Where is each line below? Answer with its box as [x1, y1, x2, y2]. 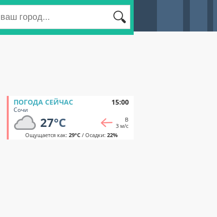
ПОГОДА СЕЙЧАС [14, 97, 73, 107]
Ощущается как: [25, 131, 69, 139]
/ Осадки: [80, 131, 107, 139]
